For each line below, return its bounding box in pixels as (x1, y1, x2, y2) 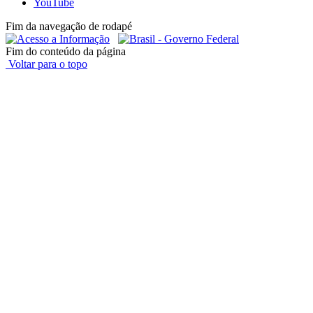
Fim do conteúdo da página (6, 45, 126, 57)
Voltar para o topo (6, 57, 87, 70)
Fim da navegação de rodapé (6, 20, 132, 32)
